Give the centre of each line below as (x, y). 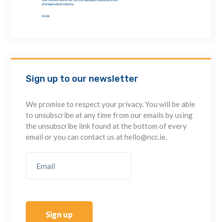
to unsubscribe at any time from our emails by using (110, 115)
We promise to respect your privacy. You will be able (111, 104)
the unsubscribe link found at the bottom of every (107, 126)
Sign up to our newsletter (82, 79)
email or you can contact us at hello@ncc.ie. (97, 137)
